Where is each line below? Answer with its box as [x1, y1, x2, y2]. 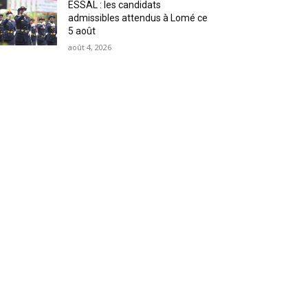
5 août [68, 25, 96, 36]
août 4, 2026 [68, 41, 112, 52]
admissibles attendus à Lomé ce [68, 12, 208, 23]
